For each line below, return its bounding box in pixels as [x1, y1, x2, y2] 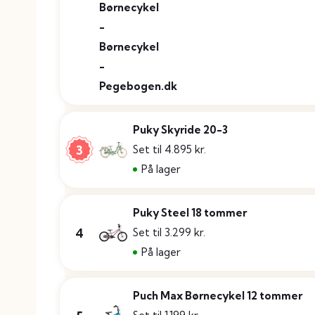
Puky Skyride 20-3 [133, 123, 228, 137]
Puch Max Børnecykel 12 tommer [133, 289, 302, 303]
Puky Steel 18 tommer [133, 206, 247, 220]
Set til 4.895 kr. [133, 143, 206, 157]
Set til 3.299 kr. [133, 226, 205, 240]
